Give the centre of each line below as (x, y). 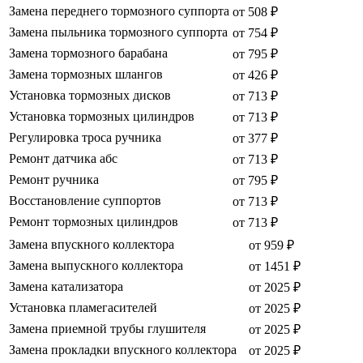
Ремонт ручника (54, 180)
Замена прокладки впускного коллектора (123, 350)
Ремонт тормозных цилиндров (94, 222)
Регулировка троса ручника (85, 138)
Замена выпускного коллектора (96, 266)
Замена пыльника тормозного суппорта (118, 32)
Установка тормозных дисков (90, 96)
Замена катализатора (66, 287)
